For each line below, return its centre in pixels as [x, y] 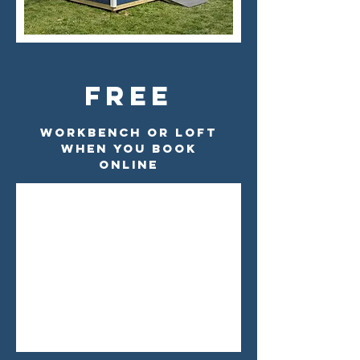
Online [129, 164]
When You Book [129, 148]
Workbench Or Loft [129, 132]
